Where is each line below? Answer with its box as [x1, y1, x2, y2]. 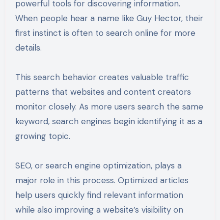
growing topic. [15, 130, 70, 141]
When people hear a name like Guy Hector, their [15, 12, 203, 24]
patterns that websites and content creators [15, 86, 191, 97]
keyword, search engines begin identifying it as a [15, 115, 202, 127]
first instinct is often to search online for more [15, 27, 195, 38]
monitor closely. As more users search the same [15, 101, 203, 112]
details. [15, 42, 42, 53]
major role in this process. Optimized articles [15, 174, 189, 186]
